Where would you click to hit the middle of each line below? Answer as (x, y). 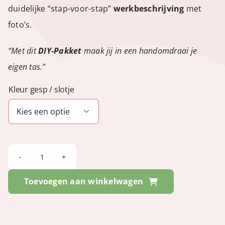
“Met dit (23, 50)
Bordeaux (60, 212)
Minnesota (62, 196)
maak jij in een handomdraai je (140, 50)
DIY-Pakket (61, 50)
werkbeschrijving (149, 8)
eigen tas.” (27, 67)
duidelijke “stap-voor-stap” (61, 8)
